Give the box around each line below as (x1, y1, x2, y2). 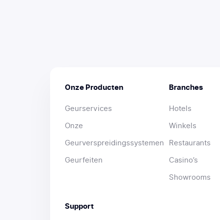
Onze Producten (65, 83, 123, 92)
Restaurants (168, 138, 211, 148)
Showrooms (168, 173, 211, 182)
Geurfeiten (65, 156, 103, 165)
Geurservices (65, 104, 112, 113)
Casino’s (168, 156, 198, 165)
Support (65, 202, 94, 211)
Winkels (168, 121, 196, 131)
